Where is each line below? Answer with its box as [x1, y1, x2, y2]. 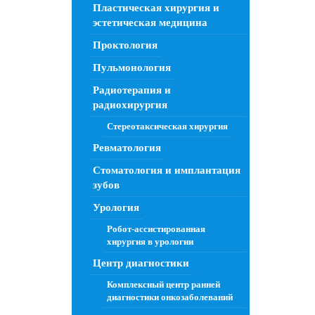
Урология [93, 202, 139, 213]
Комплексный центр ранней [107, 279, 220, 290]
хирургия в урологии [107, 236, 193, 247]
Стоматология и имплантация [93, 165, 240, 176]
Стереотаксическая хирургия [107, 121, 228, 131]
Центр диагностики [93, 257, 189, 269]
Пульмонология [93, 62, 171, 73]
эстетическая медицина [93, 17, 207, 28]
